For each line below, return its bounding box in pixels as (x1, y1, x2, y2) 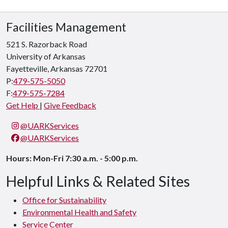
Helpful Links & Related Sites (6, 173, 190, 190)
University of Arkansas (6, 51, 85, 61)
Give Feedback (44, 100, 96, 110)
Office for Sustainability (22, 195, 106, 205)
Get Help (6, 100, 40, 110)
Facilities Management (6, 20, 126, 34)
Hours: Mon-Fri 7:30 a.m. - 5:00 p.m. (6, 153, 138, 163)
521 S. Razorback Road (6, 39, 87, 49)
